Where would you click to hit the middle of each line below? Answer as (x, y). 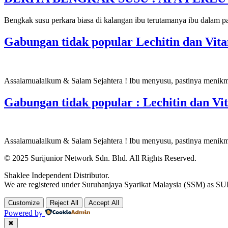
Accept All (104, 203)
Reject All (64, 203)
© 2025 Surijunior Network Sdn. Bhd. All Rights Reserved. (100, 158)
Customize (24, 203)
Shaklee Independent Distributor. (57, 176)
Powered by (23, 213)
